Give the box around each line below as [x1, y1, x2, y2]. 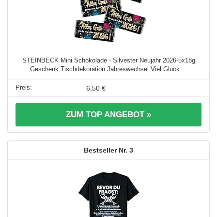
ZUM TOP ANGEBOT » [66, 109, 151, 119]
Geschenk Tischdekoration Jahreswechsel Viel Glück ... [30, 65, 187, 73]
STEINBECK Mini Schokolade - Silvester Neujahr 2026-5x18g [22, 56, 195, 64]
